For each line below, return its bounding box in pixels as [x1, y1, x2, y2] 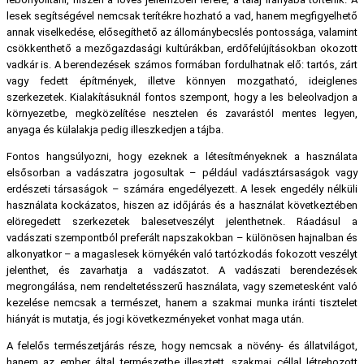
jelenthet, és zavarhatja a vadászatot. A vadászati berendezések [6, 264, 357, 277]
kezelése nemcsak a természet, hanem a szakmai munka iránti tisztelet [6, 297, 357, 310]
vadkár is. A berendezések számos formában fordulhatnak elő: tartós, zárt [6, 58, 357, 71]
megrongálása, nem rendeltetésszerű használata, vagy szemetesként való [6, 280, 357, 293]
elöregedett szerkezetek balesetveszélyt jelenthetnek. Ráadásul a [6, 215, 357, 228]
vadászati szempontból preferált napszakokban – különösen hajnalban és [6, 232, 357, 245]
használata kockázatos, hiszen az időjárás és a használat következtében [6, 199, 357, 212]
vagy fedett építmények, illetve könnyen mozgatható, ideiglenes [6, 75, 357, 88]
